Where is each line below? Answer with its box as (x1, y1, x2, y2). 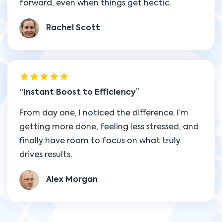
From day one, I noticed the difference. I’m (19, 110, 188, 117)
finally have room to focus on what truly (19, 137, 180, 145)
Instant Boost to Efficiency (23, 89, 136, 97)
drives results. (19, 151, 72, 159)
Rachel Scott (46, 24, 100, 33)
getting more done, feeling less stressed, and (19, 123, 199, 131)
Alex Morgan (46, 176, 98, 184)
